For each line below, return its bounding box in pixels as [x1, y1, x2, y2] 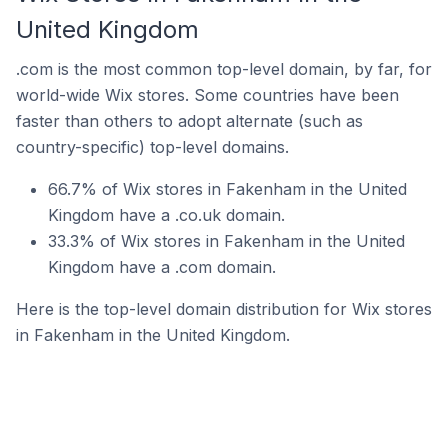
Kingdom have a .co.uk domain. [48, 205, 285, 225]
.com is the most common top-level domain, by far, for [16, 59, 432, 79]
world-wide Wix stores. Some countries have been [16, 85, 399, 105]
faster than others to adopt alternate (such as [16, 111, 363, 131]
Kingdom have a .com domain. [48, 257, 276, 277]
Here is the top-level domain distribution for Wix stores [16, 299, 432, 319]
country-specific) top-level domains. [16, 137, 289, 157]
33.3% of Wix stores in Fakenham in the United [48, 231, 405, 251]
